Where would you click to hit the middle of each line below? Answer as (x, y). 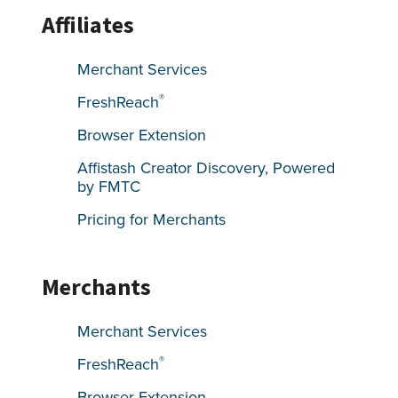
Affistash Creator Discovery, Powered (207, 167)
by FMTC (109, 186)
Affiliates (88, 24)
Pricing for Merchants (152, 219)
